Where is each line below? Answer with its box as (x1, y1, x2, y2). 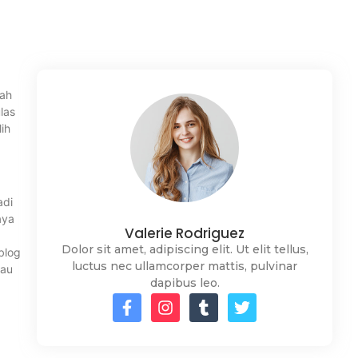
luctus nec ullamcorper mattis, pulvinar (72, 259, 297, 274)
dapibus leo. (149, 276, 220, 291)
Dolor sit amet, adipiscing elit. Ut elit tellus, (61, 242, 308, 257)
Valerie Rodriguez (125, 224, 245, 244)
